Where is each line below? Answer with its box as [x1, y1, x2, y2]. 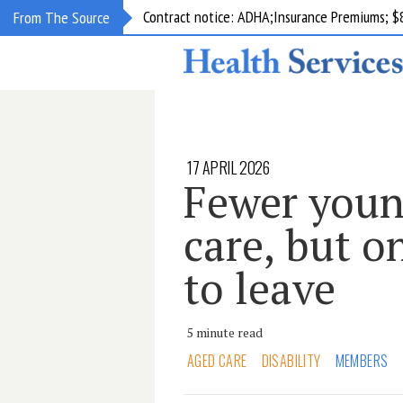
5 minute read [187, 324, 263, 341]
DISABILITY [261, 350, 321, 372]
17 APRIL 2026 [187, 156, 270, 179]
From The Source [13, 7, 110, 28]
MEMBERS [335, 350, 389, 372]
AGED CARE [187, 350, 247, 372]
